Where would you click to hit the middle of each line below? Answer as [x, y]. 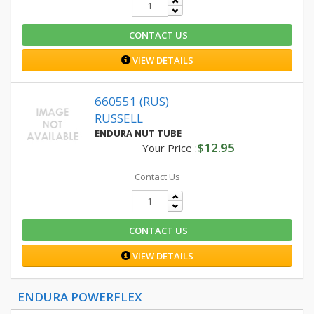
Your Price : [169, 148]
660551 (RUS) [132, 101]
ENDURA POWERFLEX [80, 297]
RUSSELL [119, 118]
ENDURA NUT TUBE [138, 133]
